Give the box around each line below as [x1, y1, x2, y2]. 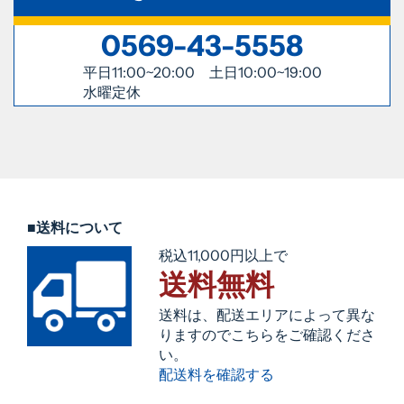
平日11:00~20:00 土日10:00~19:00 [82, 63, 322, 81]
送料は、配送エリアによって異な [159, 306, 376, 325]
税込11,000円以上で [159, 246, 289, 265]
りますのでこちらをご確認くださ [159, 326, 376, 344]
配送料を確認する [159, 365, 275, 384]
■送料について [27, 218, 123, 236]
